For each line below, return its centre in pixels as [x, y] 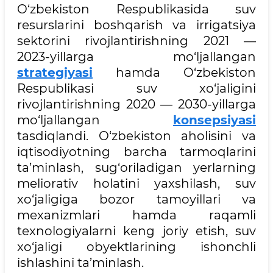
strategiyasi [55, 72]
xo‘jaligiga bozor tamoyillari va [136, 199]
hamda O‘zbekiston [174, 72]
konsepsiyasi [214, 120]
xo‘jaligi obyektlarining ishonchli [136, 246]
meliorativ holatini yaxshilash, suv [136, 183]
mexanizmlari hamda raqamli [136, 215]
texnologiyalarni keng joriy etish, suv [136, 231]
